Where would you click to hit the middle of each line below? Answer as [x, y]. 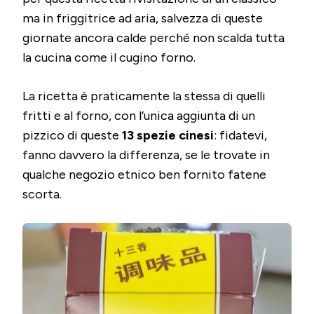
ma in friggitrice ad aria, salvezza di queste [143, 18]
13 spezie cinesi [168, 135]
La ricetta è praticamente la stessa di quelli [144, 96]
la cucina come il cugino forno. [109, 57]
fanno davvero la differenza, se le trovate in [146, 155]
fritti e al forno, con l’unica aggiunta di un [139, 115]
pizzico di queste [72, 135]
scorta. [42, 194]
